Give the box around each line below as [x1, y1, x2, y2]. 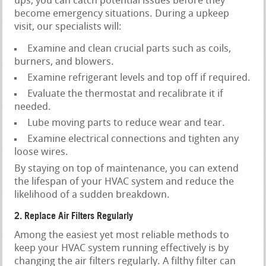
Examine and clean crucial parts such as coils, [27, 43, 232, 54]
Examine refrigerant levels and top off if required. [27, 72, 251, 83]
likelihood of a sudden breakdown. [14, 189, 170, 200]
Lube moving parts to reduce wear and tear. [27, 118, 226, 128]
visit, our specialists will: [14, 21, 122, 32]
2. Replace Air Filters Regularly [14, 209, 134, 221]
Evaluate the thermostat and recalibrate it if [27, 88, 224, 99]
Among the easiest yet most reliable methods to [14, 230, 230, 240]
